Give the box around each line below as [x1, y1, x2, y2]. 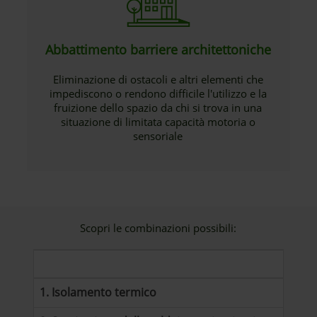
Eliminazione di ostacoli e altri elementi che [52, 72, 263, 86]
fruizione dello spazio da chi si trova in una [54, 100, 263, 115]
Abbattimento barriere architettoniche [45, 41, 272, 58]
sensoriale [133, 129, 183, 143]
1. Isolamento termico [40, 284, 157, 300]
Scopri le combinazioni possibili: [80, 221, 237, 235]
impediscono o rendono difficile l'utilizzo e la [49, 86, 267, 100]
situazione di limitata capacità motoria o [60, 115, 255, 129]
